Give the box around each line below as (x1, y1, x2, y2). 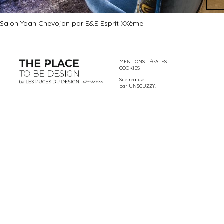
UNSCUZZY (129, 83, 155, 89)
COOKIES (119, 65, 140, 71)
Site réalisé (119, 76, 144, 82)
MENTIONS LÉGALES (119, 58, 167, 64)
